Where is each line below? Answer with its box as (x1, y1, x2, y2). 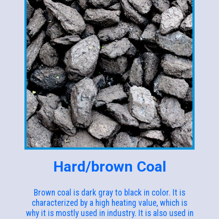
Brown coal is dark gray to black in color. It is (34, 187, 185, 197)
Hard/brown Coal (53, 157, 166, 175)
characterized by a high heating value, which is (32, 197, 187, 208)
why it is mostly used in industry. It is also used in (25, 208, 194, 218)
